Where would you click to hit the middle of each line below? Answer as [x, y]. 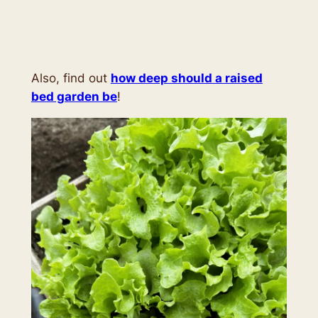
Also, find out [71, 78]
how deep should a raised [186, 78]
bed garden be [74, 97]
